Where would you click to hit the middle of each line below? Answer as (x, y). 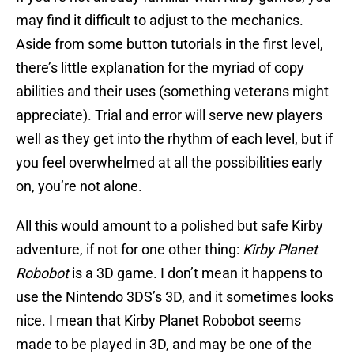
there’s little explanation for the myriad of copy (160, 68)
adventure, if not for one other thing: (129, 250)
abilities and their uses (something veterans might (172, 92)
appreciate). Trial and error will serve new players (169, 115)
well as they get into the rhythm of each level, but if (174, 139)
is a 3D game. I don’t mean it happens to (196, 273)
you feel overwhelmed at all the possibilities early (169, 163)
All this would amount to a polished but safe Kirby (169, 226)
